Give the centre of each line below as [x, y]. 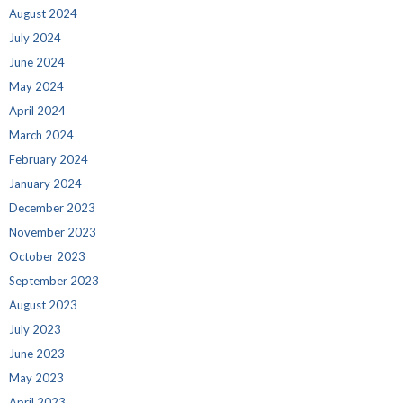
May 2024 [36, 86]
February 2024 [49, 159]
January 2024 [45, 183]
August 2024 [43, 13]
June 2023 [37, 353]
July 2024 [35, 37]
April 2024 [37, 110]
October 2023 [47, 256]
